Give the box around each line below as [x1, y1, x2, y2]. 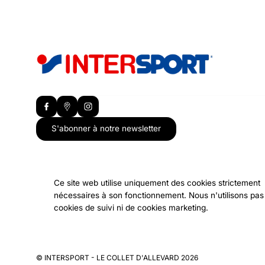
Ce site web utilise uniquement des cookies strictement [54, 177, 261, 188]
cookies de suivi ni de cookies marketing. [54, 202, 209, 212]
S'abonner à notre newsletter [51, 124, 161, 134]
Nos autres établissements [35, 196, 159, 211]
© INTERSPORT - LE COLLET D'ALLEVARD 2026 [35, 253, 198, 262]
